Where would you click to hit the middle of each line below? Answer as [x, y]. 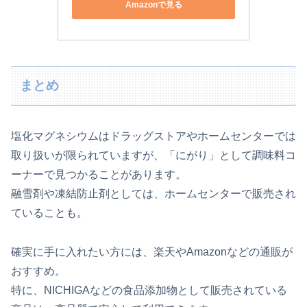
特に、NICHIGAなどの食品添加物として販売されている [149, 290]
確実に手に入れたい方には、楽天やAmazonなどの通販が [152, 251]
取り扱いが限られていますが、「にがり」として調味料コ [153, 155]
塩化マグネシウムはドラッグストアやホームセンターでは [153, 136]
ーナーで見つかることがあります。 [99, 174]
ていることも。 [49, 212]
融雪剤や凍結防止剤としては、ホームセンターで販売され [153, 193]
